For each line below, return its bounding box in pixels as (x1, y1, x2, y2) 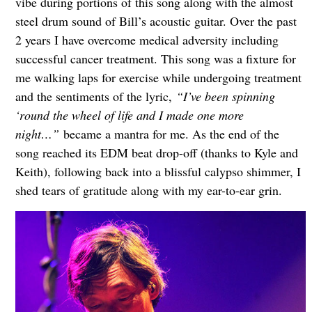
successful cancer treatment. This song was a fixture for (15, 50, 296, 68)
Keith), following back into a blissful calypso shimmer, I (15, 163, 301, 180)
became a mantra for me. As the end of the (58, 125, 279, 143)
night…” (15, 125, 59, 143)
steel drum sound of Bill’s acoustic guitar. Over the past (15, 13, 297, 30)
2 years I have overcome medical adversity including (15, 31, 279, 49)
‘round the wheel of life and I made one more (15, 107, 244, 124)
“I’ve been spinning (175, 88, 275, 105)
